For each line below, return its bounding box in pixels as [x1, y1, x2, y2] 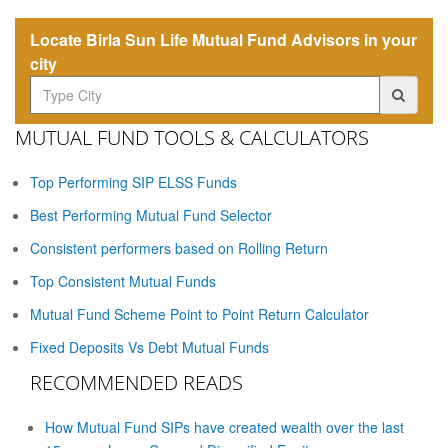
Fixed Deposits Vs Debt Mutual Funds [30, 337, 269, 358]
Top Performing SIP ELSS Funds [30, 172, 237, 193]
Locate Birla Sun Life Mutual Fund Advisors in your [30, 28, 417, 52]
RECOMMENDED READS [30, 369, 243, 397]
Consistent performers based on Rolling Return [30, 238, 328, 259]
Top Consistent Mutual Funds [30, 271, 216, 292]
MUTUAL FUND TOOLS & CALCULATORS [15, 124, 369, 152]
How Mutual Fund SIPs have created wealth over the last [45, 417, 404, 438]
